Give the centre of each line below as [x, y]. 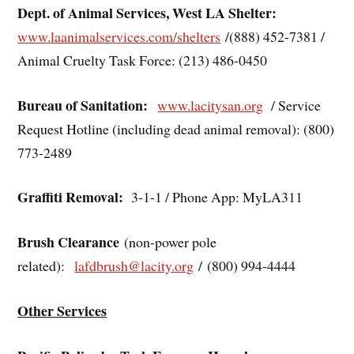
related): [46, 266]
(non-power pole [168, 242]
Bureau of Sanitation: [83, 105]
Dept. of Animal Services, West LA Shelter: [147, 12]
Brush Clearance [69, 242]
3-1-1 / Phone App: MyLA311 [213, 197]
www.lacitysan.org [211, 105]
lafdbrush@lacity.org [134, 266]
